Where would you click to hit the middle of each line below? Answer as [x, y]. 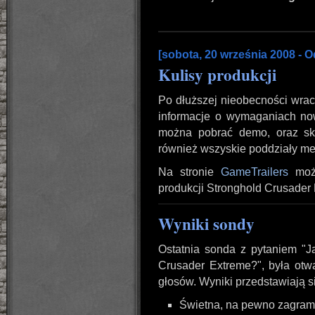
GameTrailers [254, 172]
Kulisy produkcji [217, 75]
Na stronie [189, 172]
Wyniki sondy [206, 224]
